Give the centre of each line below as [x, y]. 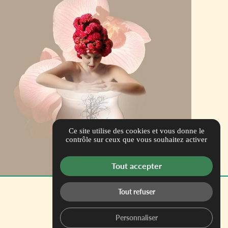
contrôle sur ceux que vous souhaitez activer [136, 139]
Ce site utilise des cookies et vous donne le [136, 131]
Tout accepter [136, 166]
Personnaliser [136, 217]
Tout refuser [136, 192]
